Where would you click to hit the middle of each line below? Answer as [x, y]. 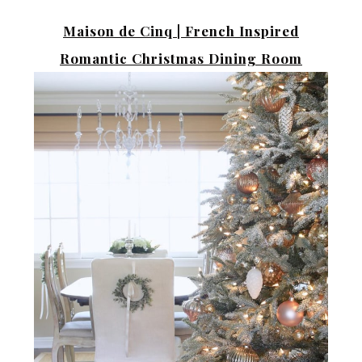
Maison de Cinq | [122, 30]
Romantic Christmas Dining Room [181, 58]
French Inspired [240, 30]
